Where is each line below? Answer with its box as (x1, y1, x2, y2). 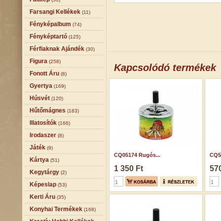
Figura (30, 58, 47, 65)
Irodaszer (30, 132, 56, 139)
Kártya (30, 156, 49, 163)
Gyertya (30, 82, 52, 89)
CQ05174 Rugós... (114, 152, 160, 158)
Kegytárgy (30, 169, 59, 176)
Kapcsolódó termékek (114, 62, 216, 73)
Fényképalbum (30, 21, 71, 28)
